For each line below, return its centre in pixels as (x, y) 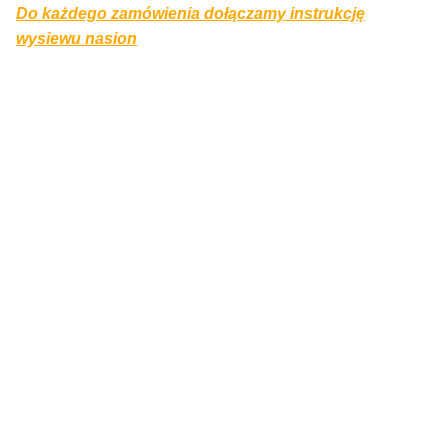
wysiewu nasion (76, 38)
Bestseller (69, 133)
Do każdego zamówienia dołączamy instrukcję (190, 13)
